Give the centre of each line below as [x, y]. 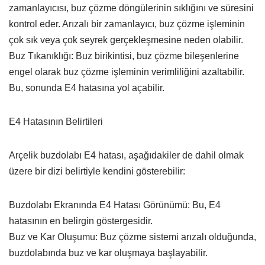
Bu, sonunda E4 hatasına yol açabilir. [87, 88]
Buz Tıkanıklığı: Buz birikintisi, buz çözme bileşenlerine [124, 56]
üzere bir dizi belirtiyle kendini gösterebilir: [97, 171]
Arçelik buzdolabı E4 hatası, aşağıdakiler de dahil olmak [126, 155]
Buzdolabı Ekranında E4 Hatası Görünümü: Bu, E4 [115, 205]
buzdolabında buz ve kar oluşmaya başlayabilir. [108, 253]
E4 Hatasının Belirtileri [56, 121]
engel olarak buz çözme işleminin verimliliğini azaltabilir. [127, 72]
